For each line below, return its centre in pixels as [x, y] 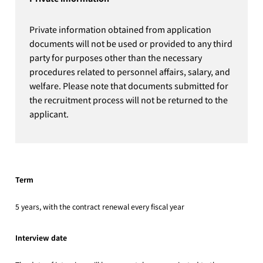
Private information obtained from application [121, 29]
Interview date [41, 238]
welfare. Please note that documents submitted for [129, 85]
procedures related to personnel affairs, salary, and [130, 71]
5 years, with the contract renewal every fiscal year [100, 206]
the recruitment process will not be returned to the [129, 99]
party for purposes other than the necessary [116, 57]
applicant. [49, 113]
